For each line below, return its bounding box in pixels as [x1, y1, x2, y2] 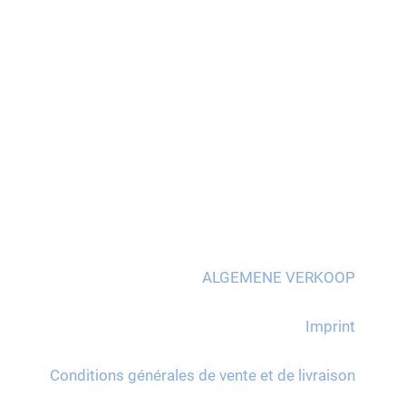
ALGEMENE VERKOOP [201, 268, 355, 286]
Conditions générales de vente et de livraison [49, 366, 355, 384]
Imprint [304, 317, 355, 335]
